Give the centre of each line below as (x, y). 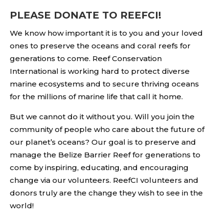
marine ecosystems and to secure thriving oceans (104, 84)
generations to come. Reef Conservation (86, 58)
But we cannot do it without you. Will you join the (102, 116)
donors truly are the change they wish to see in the (106, 193)
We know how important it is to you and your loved (106, 33)
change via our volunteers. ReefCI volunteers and (104, 180)
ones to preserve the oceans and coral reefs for (100, 45)
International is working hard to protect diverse (100, 71)
